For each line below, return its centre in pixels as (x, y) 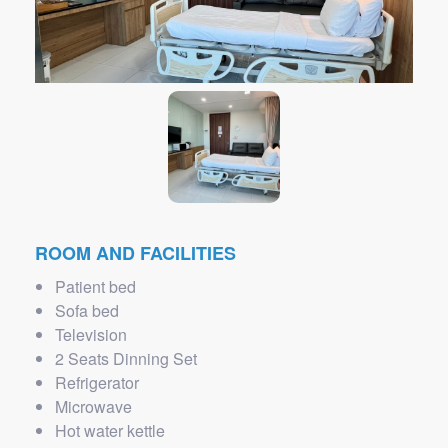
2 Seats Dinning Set (126, 358)
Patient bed (95, 286)
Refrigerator (97, 382)
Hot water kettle (110, 430)
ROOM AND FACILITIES (135, 253)
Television (91, 334)
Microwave (93, 406)
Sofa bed (87, 310)
